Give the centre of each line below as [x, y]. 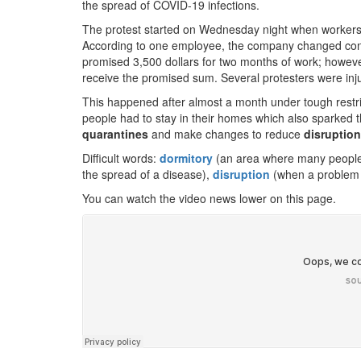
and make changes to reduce [226, 134]
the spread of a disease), [147, 174]
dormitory [186, 158]
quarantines [115, 134]
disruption [241, 174]
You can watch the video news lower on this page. [209, 198]
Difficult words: [121, 158]
